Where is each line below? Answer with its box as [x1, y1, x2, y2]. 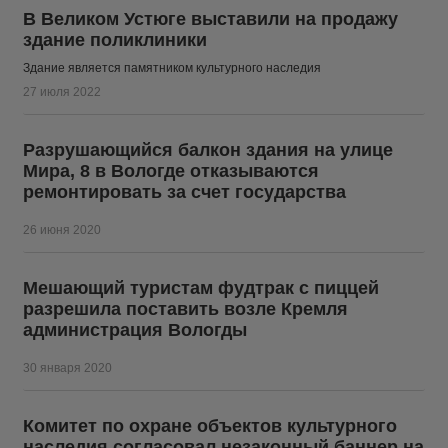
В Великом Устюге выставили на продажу [23, 9, 398, 29]
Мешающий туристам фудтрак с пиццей [23, 278, 379, 298]
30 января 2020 [23, 361, 112, 375]
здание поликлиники [23, 30, 207, 50]
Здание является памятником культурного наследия [23, 61, 321, 75]
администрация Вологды [23, 320, 247, 340]
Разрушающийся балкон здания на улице [23, 140, 393, 160]
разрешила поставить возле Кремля [23, 299, 348, 319]
